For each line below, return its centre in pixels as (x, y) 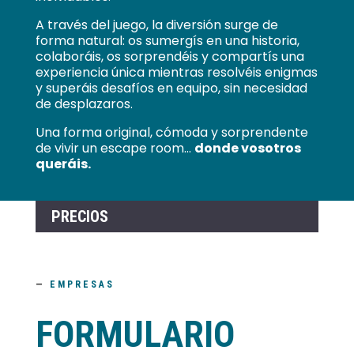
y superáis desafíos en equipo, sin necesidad (171, 88)
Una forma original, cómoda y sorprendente (171, 133)
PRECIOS (79, 217)
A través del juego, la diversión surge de (156, 25)
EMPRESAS (79, 285)
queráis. (63, 164)
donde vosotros (247, 149)
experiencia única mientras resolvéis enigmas (176, 73)
